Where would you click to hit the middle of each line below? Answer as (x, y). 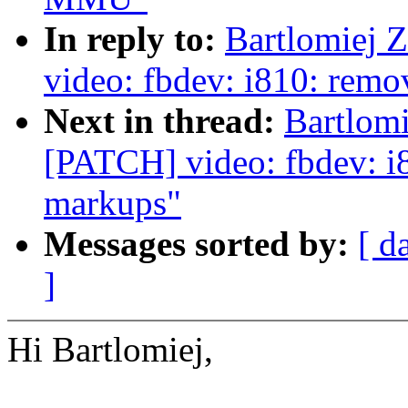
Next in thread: (164, 121)
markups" (112, 203)
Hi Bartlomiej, (110, 350)
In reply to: (134, 39)
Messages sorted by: (201, 244)
